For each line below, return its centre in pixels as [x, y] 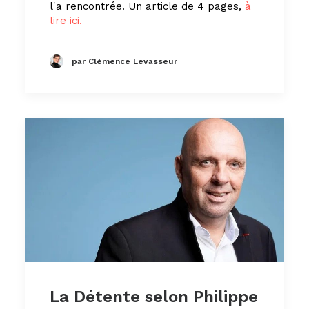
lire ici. [66, 20]
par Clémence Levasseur [124, 62]
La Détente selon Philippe [154, 296]
